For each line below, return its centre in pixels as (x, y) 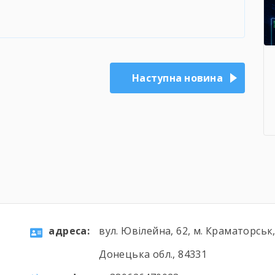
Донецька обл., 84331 (153, 254)
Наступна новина (177, 78)
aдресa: (69, 231)
